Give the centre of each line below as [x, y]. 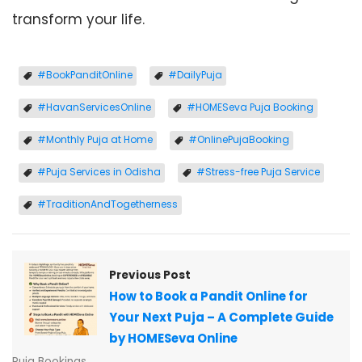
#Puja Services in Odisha [99, 172]
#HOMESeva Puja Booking [250, 107]
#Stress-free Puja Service [258, 172]
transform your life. [78, 19]
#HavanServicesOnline [94, 107]
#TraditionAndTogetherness [107, 204]
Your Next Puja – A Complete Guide [221, 317]
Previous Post [150, 275]
